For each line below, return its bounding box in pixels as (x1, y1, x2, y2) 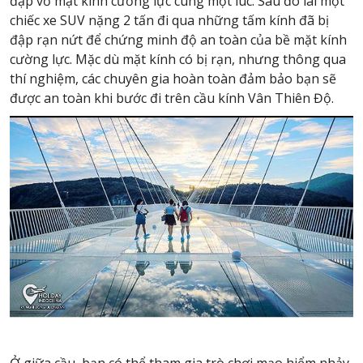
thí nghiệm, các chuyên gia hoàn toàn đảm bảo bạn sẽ (10, 69, 336, 88)
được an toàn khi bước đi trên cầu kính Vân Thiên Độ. (10, 88, 334, 107)
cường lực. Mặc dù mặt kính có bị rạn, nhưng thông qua (10, 49, 346, 68)
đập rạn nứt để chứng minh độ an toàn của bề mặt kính (10, 30, 347, 49)
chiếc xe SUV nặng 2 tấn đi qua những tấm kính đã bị (10, 11, 329, 29)
